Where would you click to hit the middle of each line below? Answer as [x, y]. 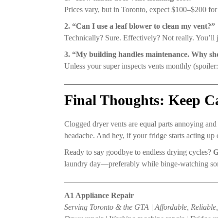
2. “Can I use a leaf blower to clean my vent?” [140, 26]
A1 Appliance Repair [99, 196]
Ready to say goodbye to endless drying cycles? [139, 152]
